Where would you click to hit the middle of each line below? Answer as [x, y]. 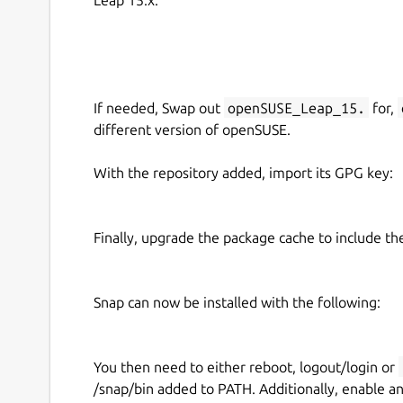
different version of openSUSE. [192, 129]
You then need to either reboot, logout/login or [246, 367]
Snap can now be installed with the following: [237, 302]
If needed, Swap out [159, 107]
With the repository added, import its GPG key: [243, 172]
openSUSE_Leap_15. [296, 107]
